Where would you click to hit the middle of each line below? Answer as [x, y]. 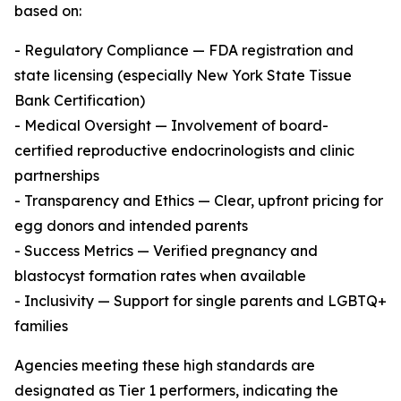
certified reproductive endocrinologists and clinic [184, 151]
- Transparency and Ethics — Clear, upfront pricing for [199, 201]
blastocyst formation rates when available [160, 276]
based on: [48, 11]
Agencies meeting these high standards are [165, 366]
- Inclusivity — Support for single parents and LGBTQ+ [200, 301]
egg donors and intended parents [131, 226]
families [41, 326]
